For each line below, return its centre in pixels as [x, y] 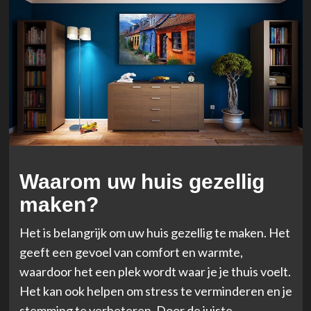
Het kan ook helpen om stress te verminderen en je [155, 291]
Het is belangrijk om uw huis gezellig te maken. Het [154, 232]
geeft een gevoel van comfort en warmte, [131, 252]
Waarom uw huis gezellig [142, 181]
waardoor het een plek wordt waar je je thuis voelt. [155, 271]
